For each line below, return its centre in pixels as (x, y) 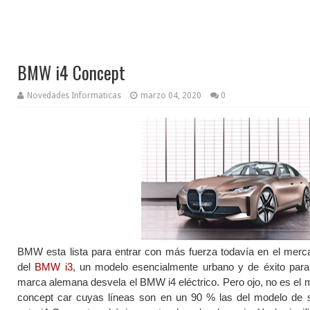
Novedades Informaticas (74, 95)
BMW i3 (54, 267)
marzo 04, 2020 (171, 95)
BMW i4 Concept (71, 72)
